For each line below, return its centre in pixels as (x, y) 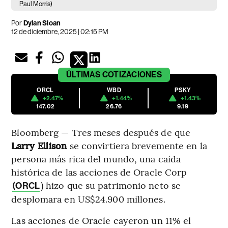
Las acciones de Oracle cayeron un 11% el (101, 220)
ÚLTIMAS (83, 74)
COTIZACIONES (132, 74)
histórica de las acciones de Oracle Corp (99, 172)
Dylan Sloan (41, 23)
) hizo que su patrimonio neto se (111, 185)
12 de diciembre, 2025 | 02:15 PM (60, 31)
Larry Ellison (39, 145)
